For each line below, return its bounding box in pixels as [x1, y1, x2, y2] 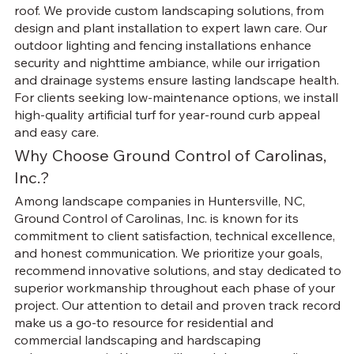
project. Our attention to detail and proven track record [13, 297, 341, 314]
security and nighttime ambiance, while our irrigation [13, 55, 320, 71]
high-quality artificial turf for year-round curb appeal [13, 107, 320, 123]
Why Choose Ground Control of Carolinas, [13, 145, 326, 165]
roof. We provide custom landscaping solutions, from [13, 2, 324, 19]
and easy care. [13, 124, 99, 141]
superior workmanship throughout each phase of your [13, 280, 335, 296]
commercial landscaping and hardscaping [13, 332, 261, 348]
